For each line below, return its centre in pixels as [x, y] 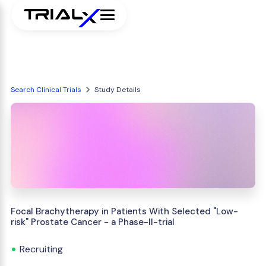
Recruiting [41, 249]
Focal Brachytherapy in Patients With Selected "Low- [124, 211]
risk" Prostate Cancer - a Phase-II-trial [93, 222]
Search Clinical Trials [46, 90]
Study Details [118, 90]
